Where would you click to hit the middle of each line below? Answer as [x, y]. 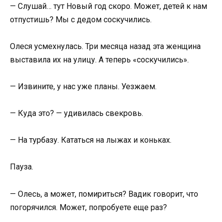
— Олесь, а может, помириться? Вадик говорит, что [104, 194]
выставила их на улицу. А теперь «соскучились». [99, 59]
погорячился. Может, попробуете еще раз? [88, 207]
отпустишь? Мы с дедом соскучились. [81, 19]
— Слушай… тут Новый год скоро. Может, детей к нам [109, 6]
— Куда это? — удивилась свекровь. [77, 113]
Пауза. [22, 167]
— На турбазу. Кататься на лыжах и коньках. [91, 140]
